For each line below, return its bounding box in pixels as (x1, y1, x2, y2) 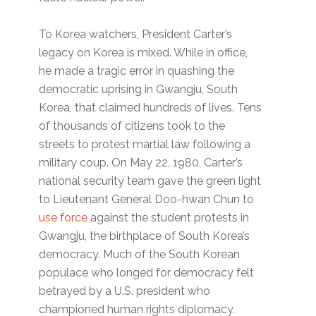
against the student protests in (87, 211, 250, 225)
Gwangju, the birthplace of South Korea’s (39, 229, 250, 243)
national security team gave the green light (39, 174, 262, 188)
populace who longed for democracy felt (39, 266, 255, 280)
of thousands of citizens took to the (39, 119, 226, 133)
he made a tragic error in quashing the (39, 64, 235, 78)
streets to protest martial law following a (39, 138, 251, 152)
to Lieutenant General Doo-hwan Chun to (39, 193, 255, 207)
